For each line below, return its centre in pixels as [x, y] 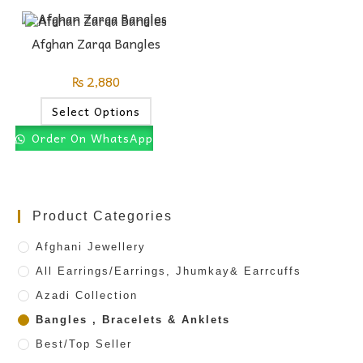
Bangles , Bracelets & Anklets [133, 319]
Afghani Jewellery [91, 246]
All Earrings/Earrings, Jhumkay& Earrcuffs [169, 271]
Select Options [96, 111]
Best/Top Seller [84, 344]
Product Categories [103, 216]
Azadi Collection [87, 295]
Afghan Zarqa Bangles [96, 43]
